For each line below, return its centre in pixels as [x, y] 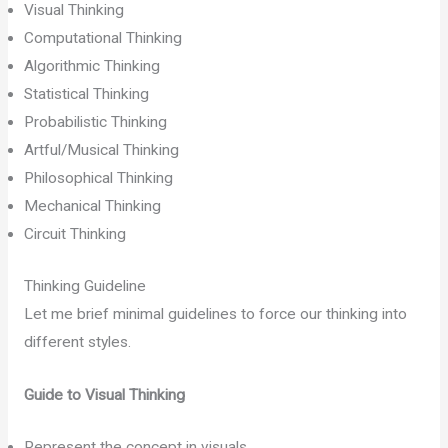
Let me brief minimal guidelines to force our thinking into [215, 313]
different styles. [77, 341]
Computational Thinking [102, 38]
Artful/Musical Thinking [101, 150]
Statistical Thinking [86, 94]
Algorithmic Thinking [91, 66]
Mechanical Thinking [92, 206]
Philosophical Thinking [98, 178]
